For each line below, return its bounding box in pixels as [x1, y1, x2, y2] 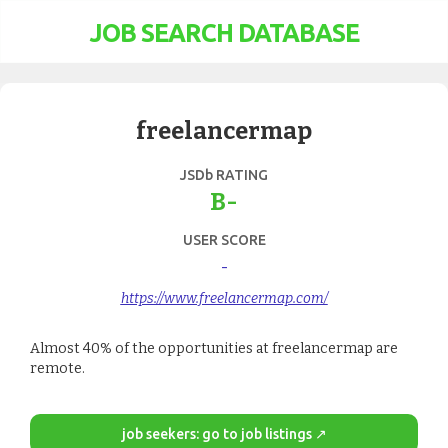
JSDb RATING [180, 167, 268, 183]
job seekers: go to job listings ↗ [121, 426, 327, 442]
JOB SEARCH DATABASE [89, 19, 359, 47]
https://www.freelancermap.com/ [120, 290, 328, 307]
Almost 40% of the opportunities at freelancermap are [30, 340, 398, 357]
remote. [30, 360, 85, 377]
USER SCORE [182, 232, 266, 248]
